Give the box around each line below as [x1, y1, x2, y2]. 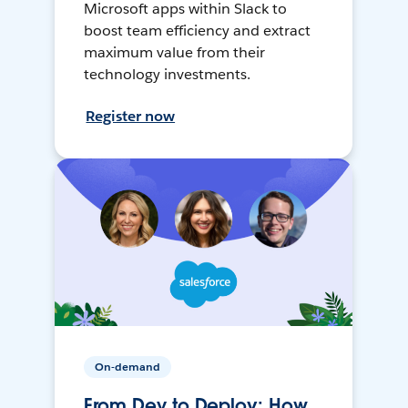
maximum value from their [84, 43, 266, 63]
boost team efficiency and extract [84, 21, 311, 41]
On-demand [95, 359, 161, 375]
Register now [86, 107, 176, 127]
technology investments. [84, 65, 251, 85]
